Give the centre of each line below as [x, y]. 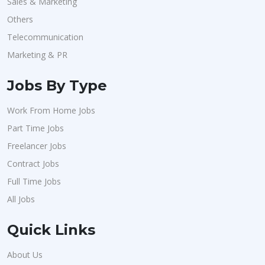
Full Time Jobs [34, 181]
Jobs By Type [57, 85]
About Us [25, 255]
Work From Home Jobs [51, 110]
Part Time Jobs [35, 128]
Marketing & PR [37, 55]
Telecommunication [45, 37]
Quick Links [51, 230]
